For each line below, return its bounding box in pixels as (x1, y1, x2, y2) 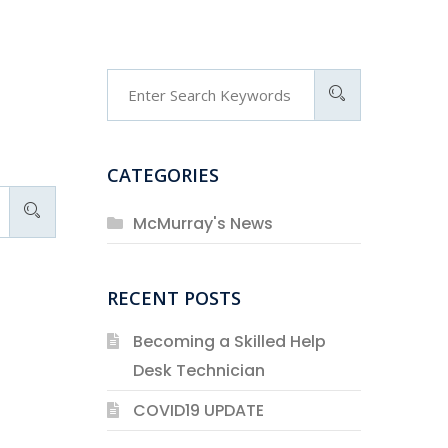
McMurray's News (132, 212, 273, 235)
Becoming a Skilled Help (132, 330, 326, 353)
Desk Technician (132, 359, 265, 382)
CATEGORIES (106, 163, 219, 187)
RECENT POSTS (106, 286, 241, 310)
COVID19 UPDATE (132, 399, 264, 422)
